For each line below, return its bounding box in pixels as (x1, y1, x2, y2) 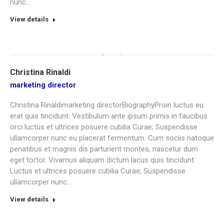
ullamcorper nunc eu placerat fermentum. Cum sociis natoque (10, 133, 214, 142)
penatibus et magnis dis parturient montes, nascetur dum (10, 144, 198, 153)
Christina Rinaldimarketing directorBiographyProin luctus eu (10, 100, 203, 109)
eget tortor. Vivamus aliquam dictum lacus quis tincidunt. (10, 155, 195, 164)
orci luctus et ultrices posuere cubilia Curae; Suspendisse (10, 122, 197, 131)
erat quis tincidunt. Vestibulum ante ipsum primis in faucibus (10, 111, 207, 120)
